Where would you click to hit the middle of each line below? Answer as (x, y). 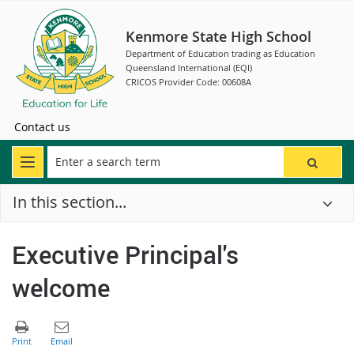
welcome (61, 287)
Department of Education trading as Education (220, 53)
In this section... (70, 202)
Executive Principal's (125, 254)
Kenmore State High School (218, 36)
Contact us (42, 127)
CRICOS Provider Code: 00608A (188, 82)
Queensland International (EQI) (189, 68)
